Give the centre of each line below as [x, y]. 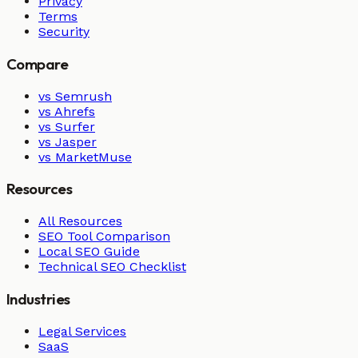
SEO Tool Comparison [104, 237]
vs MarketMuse [85, 157]
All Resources [80, 221]
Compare [38, 64]
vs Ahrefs [67, 111]
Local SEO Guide [89, 252]
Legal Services [82, 331]
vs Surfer [67, 126]
